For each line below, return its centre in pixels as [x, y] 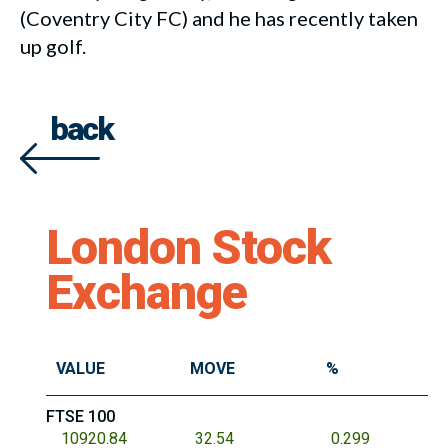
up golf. [53, 45]
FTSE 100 [80, 416]
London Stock [188, 247]
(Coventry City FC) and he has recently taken [219, 17]
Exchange [146, 292]
